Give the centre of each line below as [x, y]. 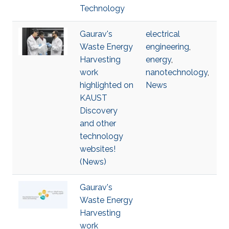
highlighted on [107, 85]
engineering [167, 47]
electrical [163, 34]
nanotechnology [177, 72]
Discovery [99, 111]
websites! [98, 149]
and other [98, 123]
